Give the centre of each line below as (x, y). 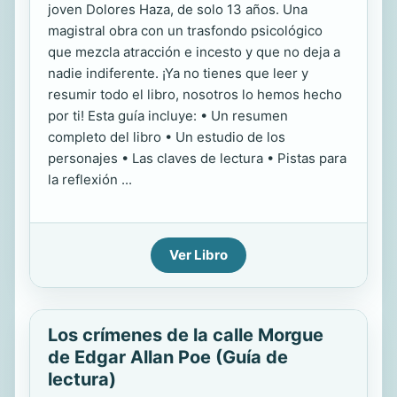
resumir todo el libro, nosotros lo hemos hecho (195, 94)
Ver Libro (198, 255)
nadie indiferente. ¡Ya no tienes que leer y (178, 73)
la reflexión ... (90, 179)
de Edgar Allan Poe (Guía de (168, 357)
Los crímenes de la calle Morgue (186, 335)
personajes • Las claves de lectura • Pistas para (197, 158)
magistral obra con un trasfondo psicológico (185, 31)
